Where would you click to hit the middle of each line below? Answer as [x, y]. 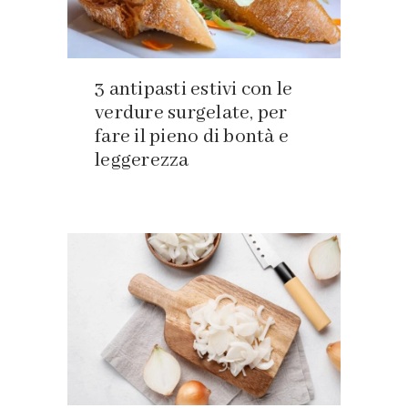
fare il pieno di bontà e [192, 138]
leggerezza [142, 161]
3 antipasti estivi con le [194, 90]
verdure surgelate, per [191, 114]
